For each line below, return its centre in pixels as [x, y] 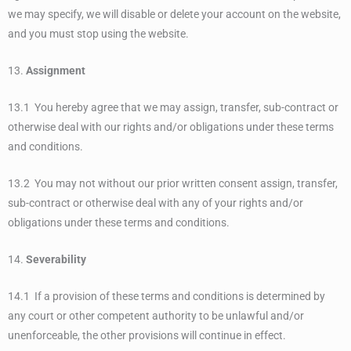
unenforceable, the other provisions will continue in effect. [147, 335]
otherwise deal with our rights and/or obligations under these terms [171, 127]
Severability [56, 259]
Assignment [56, 71]
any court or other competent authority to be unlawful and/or [156, 315]
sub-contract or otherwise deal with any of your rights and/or [156, 203]
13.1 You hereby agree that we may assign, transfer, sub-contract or [173, 108]
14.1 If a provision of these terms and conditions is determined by [166, 296]
